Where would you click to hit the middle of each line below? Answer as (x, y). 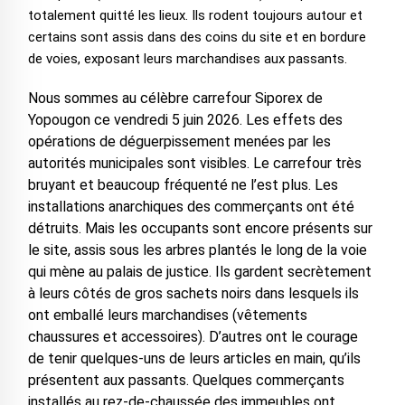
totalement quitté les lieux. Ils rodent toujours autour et (195, 16)
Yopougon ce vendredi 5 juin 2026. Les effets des (185, 120)
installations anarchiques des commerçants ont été (191, 207)
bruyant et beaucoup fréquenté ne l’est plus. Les (183, 185)
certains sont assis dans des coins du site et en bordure (197, 38)
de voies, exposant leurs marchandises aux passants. (187, 59)
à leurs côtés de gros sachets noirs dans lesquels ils (193, 294)
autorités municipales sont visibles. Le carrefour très (194, 164)
